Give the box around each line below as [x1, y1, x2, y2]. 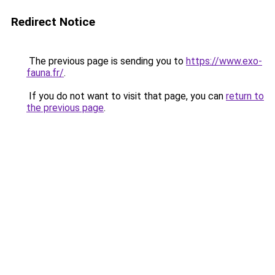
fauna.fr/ [26, 67, 64, 79]
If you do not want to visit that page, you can [26, 90, 226, 102]
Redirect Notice [11, 15, 95, 29]
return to [226, 90, 264, 102]
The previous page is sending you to [26, 55, 186, 67]
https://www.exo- [186, 55, 262, 67]
